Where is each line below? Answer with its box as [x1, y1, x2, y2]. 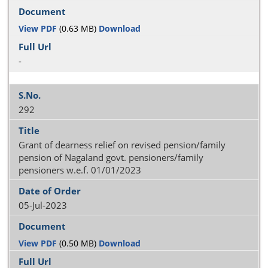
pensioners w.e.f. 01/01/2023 [19, 164, 141, 176]
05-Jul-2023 [19, 199, 67, 211]
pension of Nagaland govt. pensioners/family [19, 151, 203, 163]
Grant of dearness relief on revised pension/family [19, 139, 226, 151]
